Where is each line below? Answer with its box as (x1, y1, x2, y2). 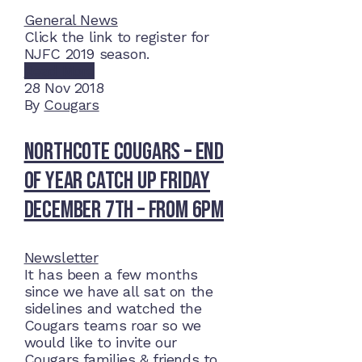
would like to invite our (23, 334, 177, 351)
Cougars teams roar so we (23, 317, 201, 335)
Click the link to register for (23, 28, 209, 46)
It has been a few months (23, 266, 198, 284)
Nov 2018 (44, 79, 104, 97)
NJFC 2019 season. (23, 45, 158, 63)
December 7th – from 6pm (23, 196, 224, 225)
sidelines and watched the (23, 300, 202, 318)
